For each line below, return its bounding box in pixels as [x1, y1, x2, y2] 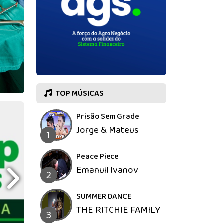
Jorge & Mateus [76, 122, 138, 138]
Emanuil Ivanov [76, 162, 138, 178]
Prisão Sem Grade [76, 111, 139, 123]
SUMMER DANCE [76, 190, 131, 203]
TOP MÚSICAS [54, 87, 104, 100]
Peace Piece [76, 150, 119, 163]
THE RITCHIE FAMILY [76, 202, 160, 218]
